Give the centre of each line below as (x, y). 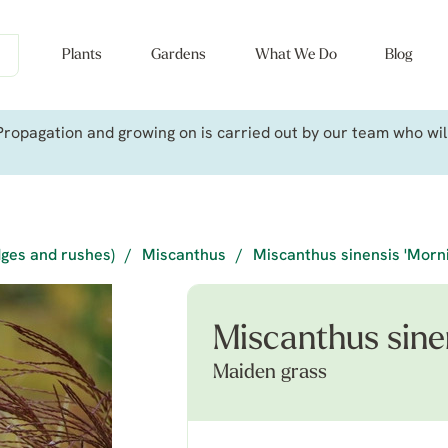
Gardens (178, 55)
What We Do (295, 55)
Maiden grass (270, 373)
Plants (82, 55)
